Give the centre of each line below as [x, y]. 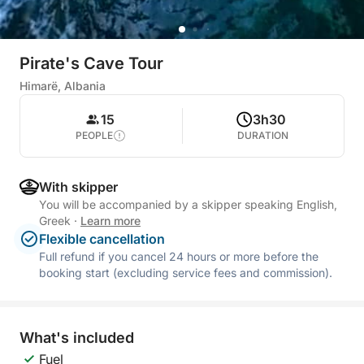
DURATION [263, 135]
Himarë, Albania [63, 86]
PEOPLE [95, 135]
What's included [77, 338]
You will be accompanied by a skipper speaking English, [188, 204]
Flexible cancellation [102, 239]
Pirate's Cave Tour [91, 63]
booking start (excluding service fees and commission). [186, 273]
